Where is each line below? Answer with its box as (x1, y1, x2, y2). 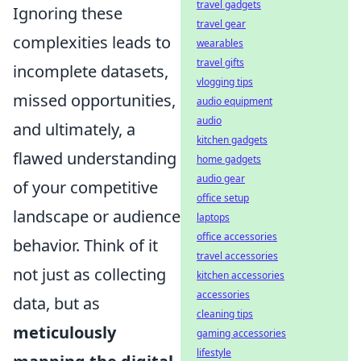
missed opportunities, (13, 89, 176, 111)
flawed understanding (13, 147, 176, 169)
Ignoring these (13, 2, 122, 24)
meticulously (13, 321, 116, 343)
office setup (197, 191, 249, 205)
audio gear (197, 172, 245, 185)
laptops (197, 210, 230, 224)
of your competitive (13, 176, 158, 198)
